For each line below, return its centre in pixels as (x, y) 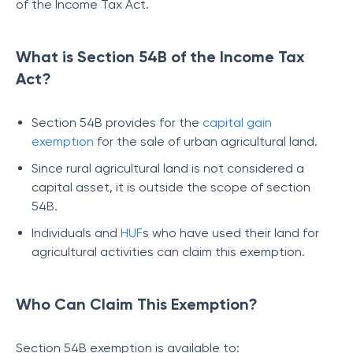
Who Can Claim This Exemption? (137, 304)
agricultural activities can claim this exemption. (168, 252)
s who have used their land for (231, 233)
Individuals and (76, 233)
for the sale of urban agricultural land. (206, 141)
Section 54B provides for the (117, 123)
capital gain (237, 123)
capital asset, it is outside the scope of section (171, 187)
